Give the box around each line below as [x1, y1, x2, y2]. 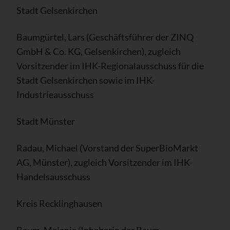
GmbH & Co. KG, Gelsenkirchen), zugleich [16, 46, 181, 57]
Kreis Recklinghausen [16, 198, 102, 209]
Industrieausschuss [16, 89, 94, 100]
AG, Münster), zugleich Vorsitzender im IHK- [16, 157, 193, 168]
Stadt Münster [16, 116, 75, 127]
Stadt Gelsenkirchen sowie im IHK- [16, 74, 155, 86]
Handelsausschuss [16, 171, 90, 182]
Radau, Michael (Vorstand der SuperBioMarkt [16, 142, 198, 154]
